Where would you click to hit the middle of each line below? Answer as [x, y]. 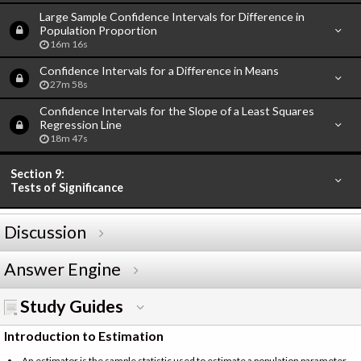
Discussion [45, 232]
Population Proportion [98, 30]
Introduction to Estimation [84, 335]
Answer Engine [62, 269]
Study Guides [72, 306]
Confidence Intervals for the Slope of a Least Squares [176, 111]
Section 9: [38, 174]
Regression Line [80, 125]
